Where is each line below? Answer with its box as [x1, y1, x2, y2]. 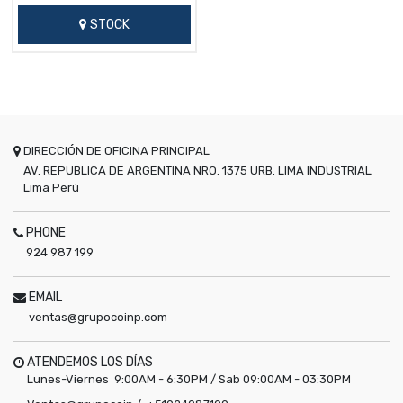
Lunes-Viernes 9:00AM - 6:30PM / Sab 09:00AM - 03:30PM [27, 372, 351, 386]
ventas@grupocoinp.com [29, 309, 167, 324]
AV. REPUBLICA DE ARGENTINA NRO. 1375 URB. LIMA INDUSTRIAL [23, 163, 372, 177]
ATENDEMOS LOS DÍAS [27, 354, 153, 370]
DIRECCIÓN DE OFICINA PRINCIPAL [23, 143, 210, 157]
